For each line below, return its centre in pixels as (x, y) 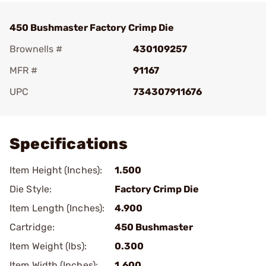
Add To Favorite (61, 108)
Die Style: (31, 189)
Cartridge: (32, 227)
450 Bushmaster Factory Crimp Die (92, 28)
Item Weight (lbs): (48, 246)
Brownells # (36, 49)
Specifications (69, 144)
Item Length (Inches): (57, 208)
